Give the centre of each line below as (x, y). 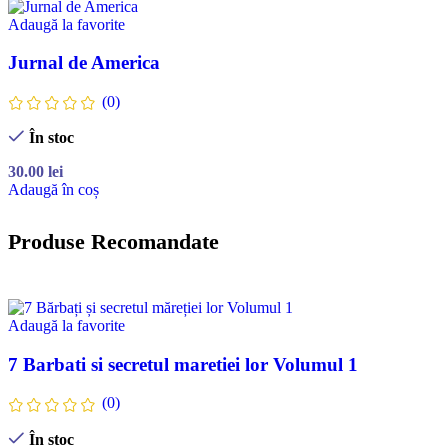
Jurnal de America (84, 63)
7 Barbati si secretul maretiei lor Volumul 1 (183, 364)
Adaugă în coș (53, 190)
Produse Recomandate (113, 241)
